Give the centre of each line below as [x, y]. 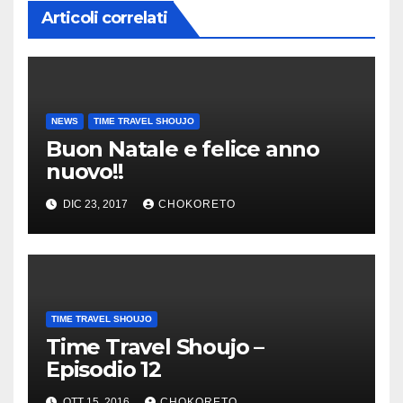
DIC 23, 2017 [95, 205]
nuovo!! [85, 172]
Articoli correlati [104, 18]
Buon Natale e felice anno [183, 149]
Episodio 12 [103, 370]
